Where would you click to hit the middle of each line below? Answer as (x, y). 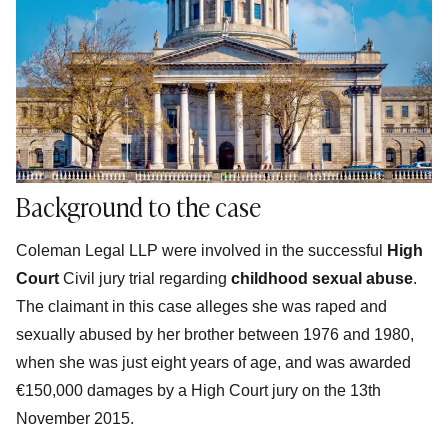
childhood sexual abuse (322, 278)
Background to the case (138, 205)
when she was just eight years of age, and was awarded (213, 362)
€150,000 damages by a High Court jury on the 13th (198, 390)
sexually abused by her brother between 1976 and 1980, (215, 334)
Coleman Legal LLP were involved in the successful (201, 250)
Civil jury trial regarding (145, 278)
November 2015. (77, 418)
